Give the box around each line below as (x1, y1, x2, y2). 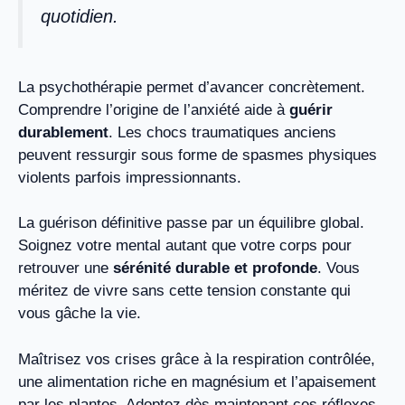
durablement (18, 123, 108, 141)
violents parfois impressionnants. (18, 168, 241, 186)
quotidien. (41, 6, 118, 27)
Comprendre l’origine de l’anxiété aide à (18, 100, 289, 118)
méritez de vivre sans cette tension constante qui (18, 282, 351, 300)
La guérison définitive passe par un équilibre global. (18, 214, 364, 232)
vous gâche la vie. (18, 305, 141, 323)
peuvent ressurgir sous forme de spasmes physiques (18, 146, 377, 164)
